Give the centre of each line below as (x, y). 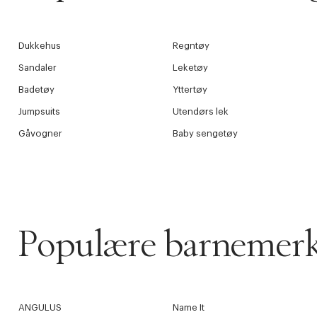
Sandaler (38, 68)
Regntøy (191, 46)
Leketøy (190, 68)
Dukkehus (40, 46)
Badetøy (36, 90)
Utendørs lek (200, 112)
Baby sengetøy (205, 134)
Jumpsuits (39, 112)
